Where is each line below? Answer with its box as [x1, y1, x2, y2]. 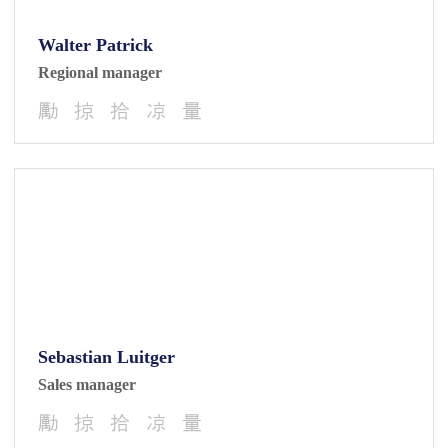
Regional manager [38, 64, 162, 81]
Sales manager [38, 376, 136, 393]
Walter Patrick [38, 35, 153, 55]
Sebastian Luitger [38, 347, 175, 367]
